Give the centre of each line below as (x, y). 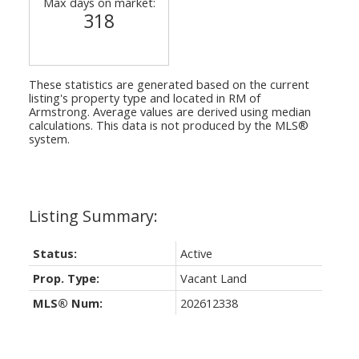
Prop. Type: (66, 278)
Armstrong (58, 111)
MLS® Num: (67, 303)
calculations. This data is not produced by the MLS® (168, 125)
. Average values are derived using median (199, 111)
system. (49, 138)
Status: (54, 253)
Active (196, 253)
